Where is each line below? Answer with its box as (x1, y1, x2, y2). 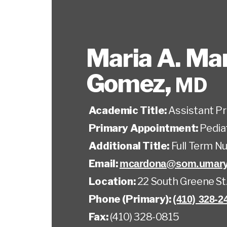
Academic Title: (88, 104, 169, 117)
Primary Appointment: (88, 122, 200, 134)
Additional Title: (88, 140, 171, 152)
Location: (88, 175, 137, 187)
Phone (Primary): (88, 193, 173, 205)
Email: (88, 158, 120, 170)
